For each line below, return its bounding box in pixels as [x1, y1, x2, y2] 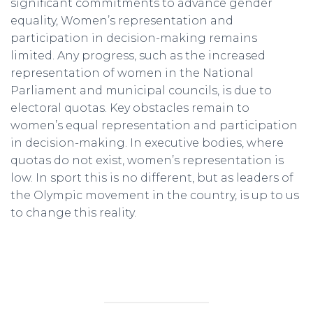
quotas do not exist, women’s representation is [10, 154, 284, 168]
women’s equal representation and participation [10, 119, 298, 133]
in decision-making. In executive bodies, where [10, 136, 284, 150]
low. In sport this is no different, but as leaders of [10, 171, 293, 185]
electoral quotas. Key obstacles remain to [10, 101, 249, 115]
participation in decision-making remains [10, 31, 257, 45]
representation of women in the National [10, 66, 254, 80]
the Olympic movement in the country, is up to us [10, 189, 299, 203]
